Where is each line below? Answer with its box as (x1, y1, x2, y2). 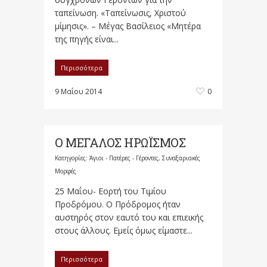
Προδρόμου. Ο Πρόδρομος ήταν (55, 198, 181, 210)
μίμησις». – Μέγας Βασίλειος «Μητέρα (55, 20, 201, 32)
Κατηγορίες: (55, 154, 89, 162)
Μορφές (55, 167, 76, 175)
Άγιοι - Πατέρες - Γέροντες (89, 154, 159, 162)
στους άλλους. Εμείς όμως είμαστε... (55, 225, 193, 236)
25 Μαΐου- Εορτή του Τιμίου (55, 185, 166, 197)
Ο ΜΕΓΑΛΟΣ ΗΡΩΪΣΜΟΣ (55, 135, 185, 150)
